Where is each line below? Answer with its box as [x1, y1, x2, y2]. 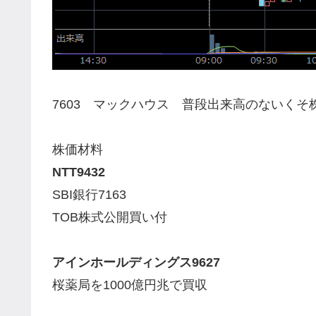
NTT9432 [52, 165, 105, 180]
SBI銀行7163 [52, 188, 126, 202]
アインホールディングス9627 [52, 255, 220, 270]
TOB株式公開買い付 [52, 210, 167, 225]
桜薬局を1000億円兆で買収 [52, 278, 207, 293]
